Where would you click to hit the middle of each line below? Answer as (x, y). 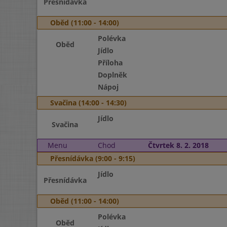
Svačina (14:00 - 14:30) (88, 103)
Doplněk (112, 75)
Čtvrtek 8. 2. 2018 (178, 145)
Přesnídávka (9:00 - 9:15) (93, 158)
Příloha (110, 63)
